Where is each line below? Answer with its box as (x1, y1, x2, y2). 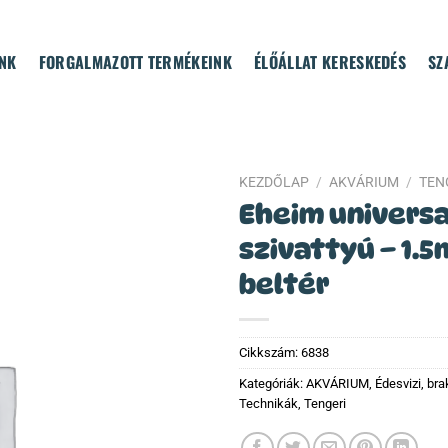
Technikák (239, 395, 298, 411)
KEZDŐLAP (239, 174, 309, 190)
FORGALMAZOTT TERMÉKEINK (38, 50, 233, 74)
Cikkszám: (239, 344, 301, 360)
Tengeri (304, 395, 346, 411)
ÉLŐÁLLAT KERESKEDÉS (254, 50, 407, 74)
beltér (239, 267, 329, 300)
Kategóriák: (239, 375, 306, 391)
